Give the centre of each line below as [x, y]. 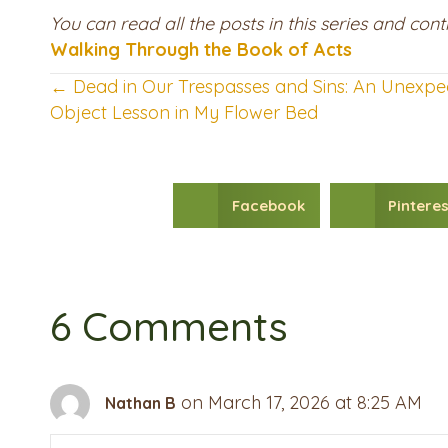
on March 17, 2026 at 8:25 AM [301, 402]
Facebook [268, 206]
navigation [148, 157]
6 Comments [169, 326]
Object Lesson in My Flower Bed [184, 113]
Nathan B [140, 402]
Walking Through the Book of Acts [201, 50]
